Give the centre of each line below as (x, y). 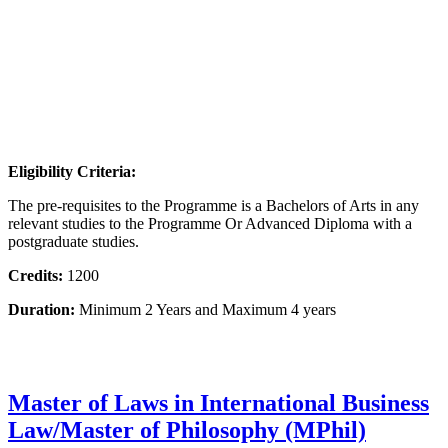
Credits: (35, 275)
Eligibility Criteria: (72, 171)
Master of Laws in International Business (218, 403)
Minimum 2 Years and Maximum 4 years (205, 309)
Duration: (41, 309)
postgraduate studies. (73, 241)
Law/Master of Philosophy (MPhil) (187, 430)
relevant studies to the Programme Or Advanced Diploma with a (210, 223)
